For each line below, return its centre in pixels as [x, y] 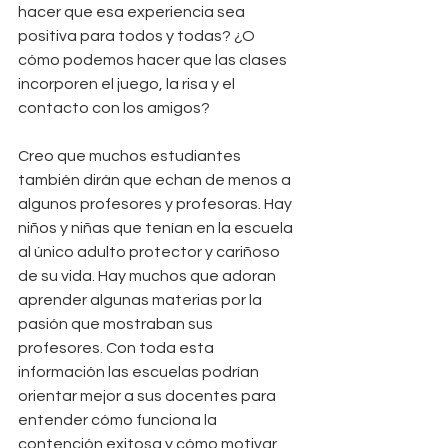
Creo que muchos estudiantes [131, 156]
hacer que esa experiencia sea [133, 12]
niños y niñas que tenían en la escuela [157, 228]
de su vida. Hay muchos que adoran [148, 276]
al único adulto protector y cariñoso [150, 252]
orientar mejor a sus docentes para [148, 396]
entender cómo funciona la [119, 420]
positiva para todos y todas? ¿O [138, 36]
